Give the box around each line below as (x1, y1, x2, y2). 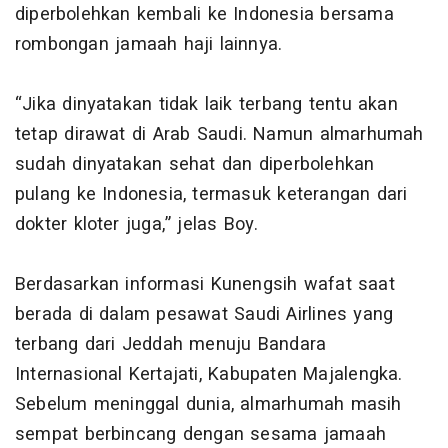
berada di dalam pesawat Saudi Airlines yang (15, 301, 394, 329)
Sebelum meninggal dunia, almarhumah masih (15, 391, 402, 419)
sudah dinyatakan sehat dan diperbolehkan (15, 151, 375, 179)
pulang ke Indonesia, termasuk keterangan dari (15, 181, 408, 209)
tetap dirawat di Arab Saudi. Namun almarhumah (15, 121, 424, 149)
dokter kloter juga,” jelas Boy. (15, 211, 259, 239)
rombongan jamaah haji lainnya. (15, 31, 283, 59)
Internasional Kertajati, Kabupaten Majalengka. (15, 361, 403, 389)
